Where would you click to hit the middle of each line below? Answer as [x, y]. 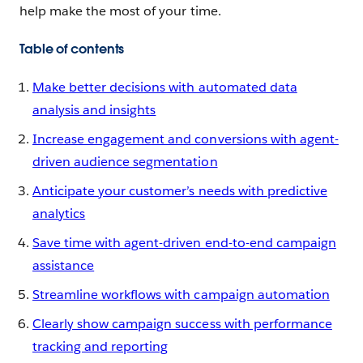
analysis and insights [94, 109]
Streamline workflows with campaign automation [181, 294]
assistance [64, 265]
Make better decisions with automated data [165, 87]
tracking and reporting [100, 346]
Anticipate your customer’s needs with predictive [180, 190]
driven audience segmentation [125, 161]
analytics [59, 213]
